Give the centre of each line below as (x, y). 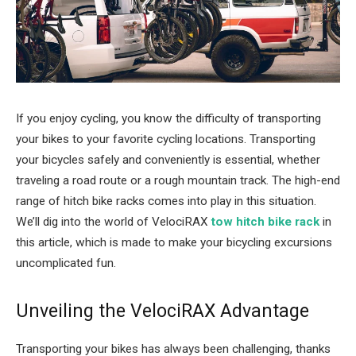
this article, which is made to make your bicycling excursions (174, 242)
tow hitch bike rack (265, 222)
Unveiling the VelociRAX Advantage (163, 311)
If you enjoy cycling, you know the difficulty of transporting (168, 118)
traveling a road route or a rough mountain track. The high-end (178, 180)
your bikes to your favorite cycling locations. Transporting (166, 139)
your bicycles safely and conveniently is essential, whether (168, 160)
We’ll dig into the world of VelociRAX (112, 222)
